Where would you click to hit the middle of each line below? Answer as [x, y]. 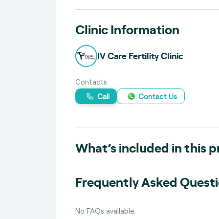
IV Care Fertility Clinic [140, 56]
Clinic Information [127, 29]
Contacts [91, 82]
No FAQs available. [105, 211]
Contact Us [158, 96]
